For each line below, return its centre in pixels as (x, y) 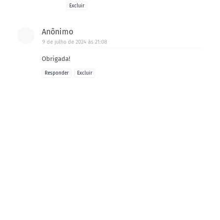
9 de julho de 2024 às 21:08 (75, 42)
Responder (57, 73)
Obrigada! (56, 58)
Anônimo (57, 31)
